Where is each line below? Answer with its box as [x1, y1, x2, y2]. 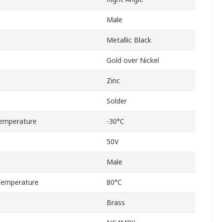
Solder [107, 96, 127, 106]
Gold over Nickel [107, 55, 159, 65]
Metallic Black [107, 35, 151, 45]
